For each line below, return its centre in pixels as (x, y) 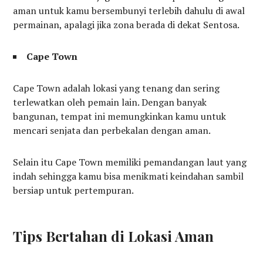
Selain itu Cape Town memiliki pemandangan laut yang (130, 162)
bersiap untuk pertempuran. (74, 190)
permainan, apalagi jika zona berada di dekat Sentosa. (127, 25)
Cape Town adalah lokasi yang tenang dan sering (117, 88)
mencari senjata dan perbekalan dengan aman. (112, 131)
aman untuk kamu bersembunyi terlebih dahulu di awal (129, 11)
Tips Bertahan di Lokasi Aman (114, 236)
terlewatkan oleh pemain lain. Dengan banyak (110, 102)
